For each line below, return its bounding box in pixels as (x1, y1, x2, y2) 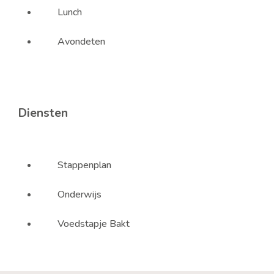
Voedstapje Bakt (57, 217, 130, 231)
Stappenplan (57, 158, 111, 172)
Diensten (18, 105, 68, 121)
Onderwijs (57, 188, 102, 201)
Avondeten (57, 34, 105, 48)
